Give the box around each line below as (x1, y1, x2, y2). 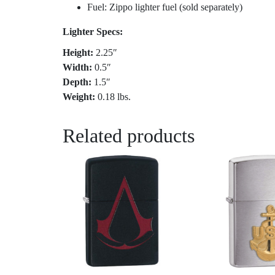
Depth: (63, 76, 91, 87)
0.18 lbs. (95, 91, 131, 102)
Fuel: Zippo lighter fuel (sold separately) (87, 1, 242, 12)
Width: (63, 61, 92, 72)
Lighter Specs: (63, 26, 123, 37)
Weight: (63, 91, 95, 102)
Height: (63, 47, 93, 58)
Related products (63, 124, 195, 147)
